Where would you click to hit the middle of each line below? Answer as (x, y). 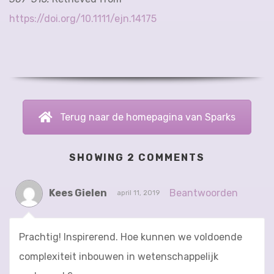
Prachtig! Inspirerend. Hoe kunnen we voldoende (131, 237)
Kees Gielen (78, 193)
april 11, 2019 (138, 193)
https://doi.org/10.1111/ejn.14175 (83, 19)
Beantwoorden (204, 193)
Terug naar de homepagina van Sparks (148, 117)
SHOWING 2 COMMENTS (137, 157)
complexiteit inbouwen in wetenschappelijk (119, 256)
